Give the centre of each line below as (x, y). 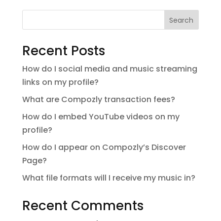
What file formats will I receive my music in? (109, 178)
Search (182, 20)
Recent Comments (83, 205)
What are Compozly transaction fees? (98, 99)
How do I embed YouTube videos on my (101, 116)
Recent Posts (63, 51)
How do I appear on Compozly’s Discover (104, 147)
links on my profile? (60, 82)
